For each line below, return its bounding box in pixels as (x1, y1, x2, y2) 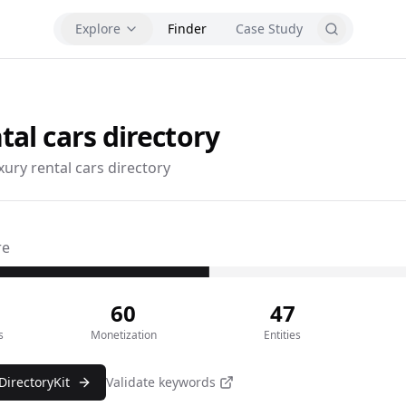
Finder (167, 20, 207, 37)
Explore (74, 20, 121, 37)
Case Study (235, 20, 303, 37)
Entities (264, 327, 302, 343)
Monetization (90, 327, 157, 343)
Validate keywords (106, 373, 216, 391)
